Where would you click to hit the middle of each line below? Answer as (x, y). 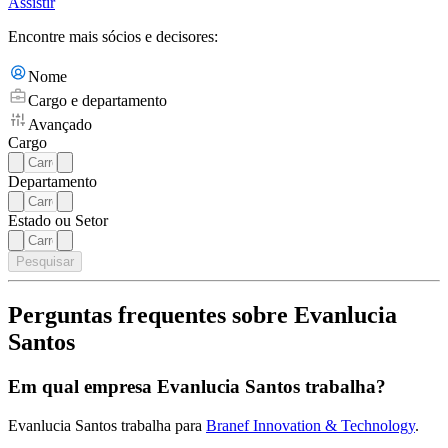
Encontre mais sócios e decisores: (113, 37)
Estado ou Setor (58, 221)
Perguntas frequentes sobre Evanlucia (202, 315)
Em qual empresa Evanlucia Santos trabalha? (197, 387)
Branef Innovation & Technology (310, 425)
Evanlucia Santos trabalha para (107, 425)
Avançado (60, 125)
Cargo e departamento (97, 101)
